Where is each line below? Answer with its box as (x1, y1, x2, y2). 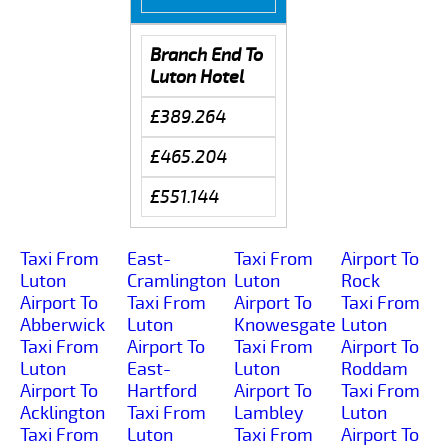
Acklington (20, 401, 105, 424)
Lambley (234, 401, 304, 424)
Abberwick (20, 313, 105, 336)
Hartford (127, 379, 197, 402)
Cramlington (127, 269, 226, 292)
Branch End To (149, 43, 263, 66)
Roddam (341, 357, 408, 380)
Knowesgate (234, 313, 336, 336)
